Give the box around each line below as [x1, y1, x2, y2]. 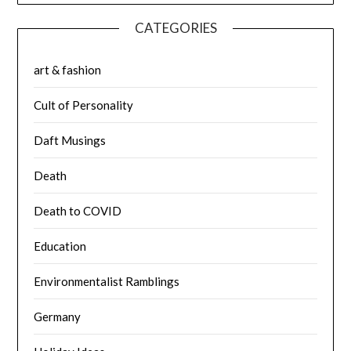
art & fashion [34, 62, 102, 77]
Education [34, 238, 87, 253]
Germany [34, 309, 81, 324]
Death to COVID [34, 203, 122, 218]
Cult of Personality [34, 97, 134, 112]
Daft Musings [34, 132, 107, 147]
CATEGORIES [134, 19, 217, 36]
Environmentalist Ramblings [34, 273, 180, 288]
